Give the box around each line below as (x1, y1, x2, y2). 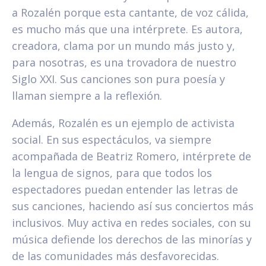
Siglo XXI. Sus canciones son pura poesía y (12, 72, 225, 87)
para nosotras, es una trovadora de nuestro (12, 55, 236, 70)
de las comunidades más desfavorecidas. (12, 249, 219, 264)
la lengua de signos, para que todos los (12, 166, 212, 180)
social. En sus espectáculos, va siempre (12, 132, 211, 147)
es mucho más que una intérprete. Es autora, (12, 22, 243, 37)
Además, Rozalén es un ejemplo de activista (12, 116, 235, 131)
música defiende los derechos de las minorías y (12, 232, 252, 247)
